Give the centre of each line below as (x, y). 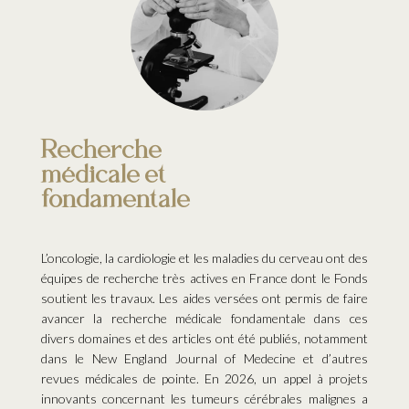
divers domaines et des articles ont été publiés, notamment (204, 339)
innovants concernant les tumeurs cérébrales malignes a (204, 399)
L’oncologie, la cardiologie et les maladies (152, 258)
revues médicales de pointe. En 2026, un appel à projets (204, 379)
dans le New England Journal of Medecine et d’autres (204, 359)
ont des (345, 258)
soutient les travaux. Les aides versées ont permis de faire (204, 299)
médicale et (103, 175)
